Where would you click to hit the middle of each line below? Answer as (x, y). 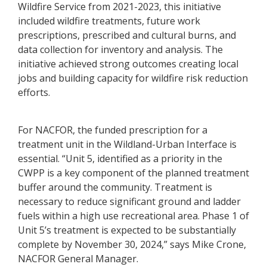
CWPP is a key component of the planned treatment (133, 173)
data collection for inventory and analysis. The (120, 49)
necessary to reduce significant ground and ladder (129, 201)
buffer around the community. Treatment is (115, 187)
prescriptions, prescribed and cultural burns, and (127, 35)
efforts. (34, 92)
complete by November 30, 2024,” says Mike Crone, (132, 244)
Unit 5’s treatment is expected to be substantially (127, 230)
